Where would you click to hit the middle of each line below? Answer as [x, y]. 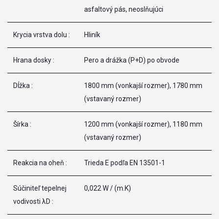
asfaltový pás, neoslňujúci [124, 9]
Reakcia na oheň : [40, 163]
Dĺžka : [23, 85]
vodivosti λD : [33, 201]
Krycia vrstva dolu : [42, 34]
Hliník [92, 34]
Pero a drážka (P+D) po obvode [132, 60]
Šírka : [22, 124]
